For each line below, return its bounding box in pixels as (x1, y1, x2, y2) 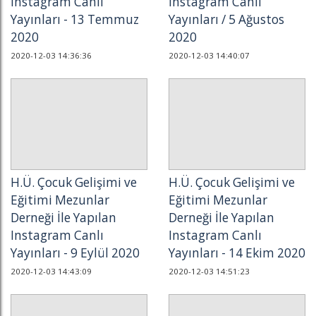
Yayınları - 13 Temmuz (11, 11, 139, 28)
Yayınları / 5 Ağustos (169, 11, 284, 28)
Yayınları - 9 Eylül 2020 (11, 245, 140, 261)
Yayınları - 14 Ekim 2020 (169, 245, 305, 261)
